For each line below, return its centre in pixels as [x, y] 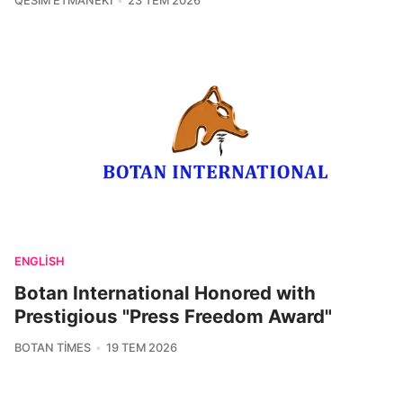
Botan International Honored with [165, 293]
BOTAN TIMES [53, 348]
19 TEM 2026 [141, 348]
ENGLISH [40, 262]
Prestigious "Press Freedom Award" [173, 317]
